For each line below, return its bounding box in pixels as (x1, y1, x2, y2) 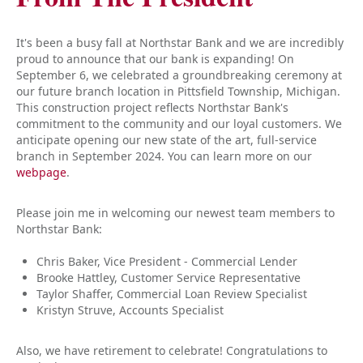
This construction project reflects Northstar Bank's (16, 100, 288, 115)
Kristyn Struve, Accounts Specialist (36, 302, 224, 318)
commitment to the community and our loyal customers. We (16, 116, 342, 131)
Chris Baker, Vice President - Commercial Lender (36, 254, 297, 269)
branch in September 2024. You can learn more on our (16, 148, 312, 164)
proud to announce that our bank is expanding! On (16, 51, 294, 66)
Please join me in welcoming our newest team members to (16, 205, 335, 220)
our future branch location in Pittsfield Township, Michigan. (16, 83, 340, 99)
